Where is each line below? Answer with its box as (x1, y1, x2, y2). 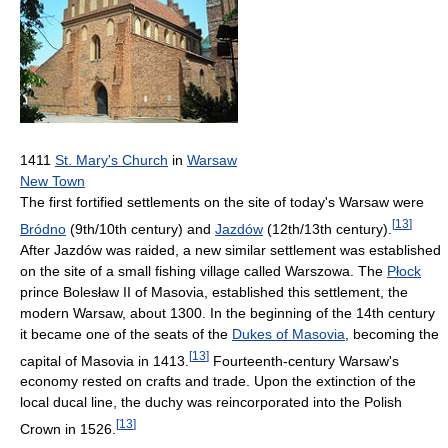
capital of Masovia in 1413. (20, 352, 189, 369)
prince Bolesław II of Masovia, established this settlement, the (20, 283, 408, 300)
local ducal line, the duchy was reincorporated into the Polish (20, 394, 402, 411)
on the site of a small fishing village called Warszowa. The (20, 262, 387, 279)
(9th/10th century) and (66, 220, 215, 237)
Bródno (20, 220, 66, 237)
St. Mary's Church (55, 152, 168, 169)
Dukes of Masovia (232, 325, 345, 342)
